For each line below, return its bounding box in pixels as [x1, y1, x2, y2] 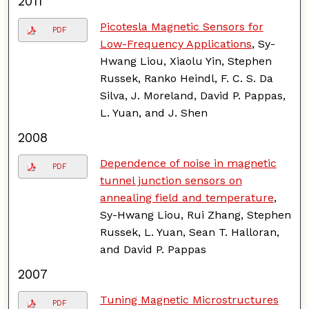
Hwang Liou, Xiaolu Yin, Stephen [99, 54, 272, 68]
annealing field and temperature [99, 190, 274, 204]
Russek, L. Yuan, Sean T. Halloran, [99, 225, 279, 239]
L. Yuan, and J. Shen [99, 106, 208, 119]
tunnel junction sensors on [99, 173, 242, 187]
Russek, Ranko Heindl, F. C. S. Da [99, 71, 273, 85]
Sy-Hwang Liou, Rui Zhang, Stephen [99, 208, 291, 221]
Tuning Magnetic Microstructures [99, 292, 279, 306]
